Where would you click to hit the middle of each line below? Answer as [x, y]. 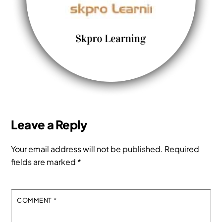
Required [182, 149]
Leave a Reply [49, 124]
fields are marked [44, 162]
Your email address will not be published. [87, 149]
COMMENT [35, 200]
